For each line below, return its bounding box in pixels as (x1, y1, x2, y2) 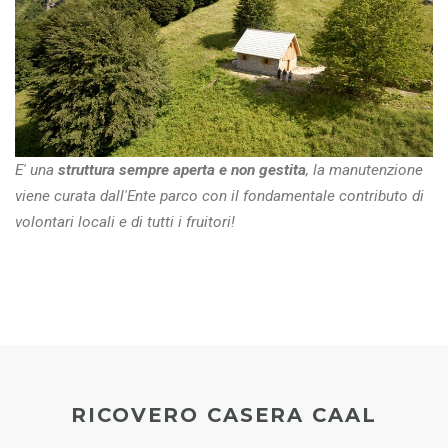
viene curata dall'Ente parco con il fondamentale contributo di (15, 187, 424, 206)
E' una (15, 161, 54, 180)
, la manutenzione (306, 161, 423, 180)
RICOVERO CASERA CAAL (71, 403, 377, 428)
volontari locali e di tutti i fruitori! (15, 213, 235, 232)
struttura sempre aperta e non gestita (58, 161, 306, 180)
